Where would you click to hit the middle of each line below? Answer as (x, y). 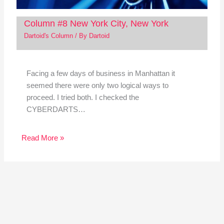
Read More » (42, 138)
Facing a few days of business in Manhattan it (100, 73)
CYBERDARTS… (56, 109)
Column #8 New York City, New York (96, 23)
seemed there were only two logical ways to (97, 85)
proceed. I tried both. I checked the (82, 97)
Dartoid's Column (48, 36)
